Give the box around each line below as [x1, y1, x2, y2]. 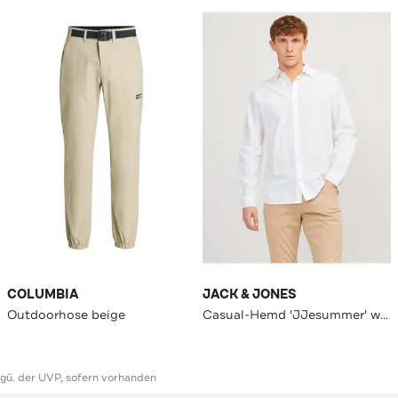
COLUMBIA [7, 286, 78, 304]
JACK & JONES [203, 286, 297, 304]
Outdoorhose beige [7, 306, 125, 323]
